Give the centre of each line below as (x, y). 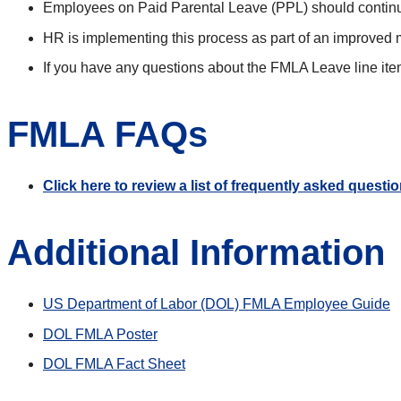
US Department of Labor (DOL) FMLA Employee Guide (217, 304)
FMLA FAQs (107, 135)
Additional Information (196, 253)
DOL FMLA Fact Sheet (114, 364)
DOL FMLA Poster (100, 334)
